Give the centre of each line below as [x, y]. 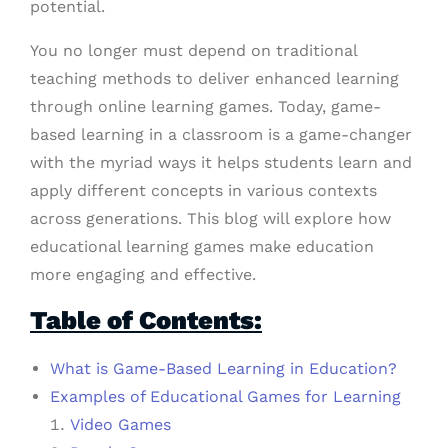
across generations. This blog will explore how [210, 219]
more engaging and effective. [143, 275]
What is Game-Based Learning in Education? [223, 369]
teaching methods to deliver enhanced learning [214, 79]
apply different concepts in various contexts [203, 191]
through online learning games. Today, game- [205, 107]
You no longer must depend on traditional [193, 51]
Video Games [120, 425]
